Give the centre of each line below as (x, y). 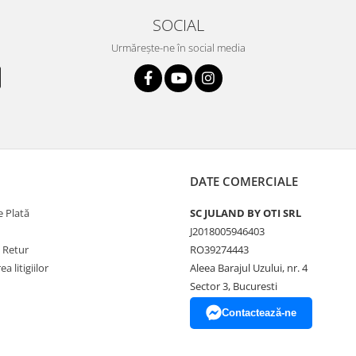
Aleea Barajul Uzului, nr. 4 (249, 268)
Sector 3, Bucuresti (234, 286)
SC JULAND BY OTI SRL (246, 213)
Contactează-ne (259, 313)
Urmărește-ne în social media (178, 48)
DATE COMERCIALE (244, 181)
